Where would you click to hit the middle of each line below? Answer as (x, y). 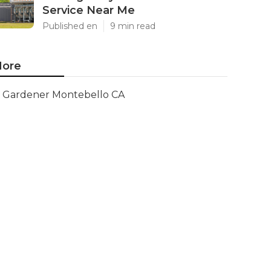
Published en (70, 26)
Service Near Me (89, 10)
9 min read (133, 26)
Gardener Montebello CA (64, 95)
